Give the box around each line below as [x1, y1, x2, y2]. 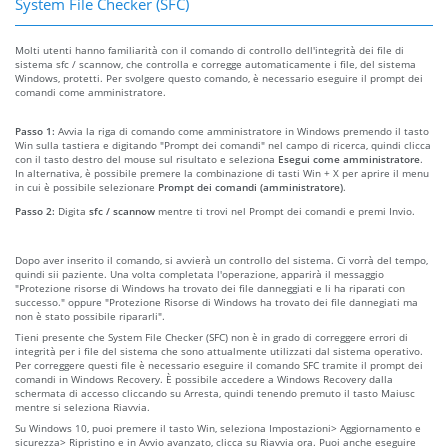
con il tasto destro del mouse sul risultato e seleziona [15, 151, 278, 166]
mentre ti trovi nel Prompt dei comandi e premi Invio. [155, 203, 415, 218]
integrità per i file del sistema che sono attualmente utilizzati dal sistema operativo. [15, 343, 423, 358]
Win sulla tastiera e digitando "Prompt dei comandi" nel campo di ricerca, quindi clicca [15, 137, 431, 152]
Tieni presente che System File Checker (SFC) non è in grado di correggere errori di [15, 329, 408, 344]
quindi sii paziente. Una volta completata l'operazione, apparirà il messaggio [15, 266, 384, 281]
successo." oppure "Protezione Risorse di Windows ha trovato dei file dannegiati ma [15, 294, 418, 309]
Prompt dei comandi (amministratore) [158, 179, 343, 194]
